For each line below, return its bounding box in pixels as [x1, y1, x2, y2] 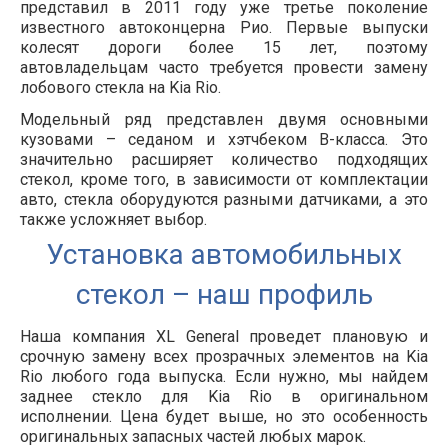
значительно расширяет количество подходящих [20, 150, 428, 170]
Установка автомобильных [46, 238, 402, 272]
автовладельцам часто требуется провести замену [20, 58, 428, 78]
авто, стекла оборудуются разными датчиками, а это [20, 190, 428, 210]
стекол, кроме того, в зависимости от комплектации [20, 170, 428, 190]
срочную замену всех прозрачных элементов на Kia [20, 347, 428, 367]
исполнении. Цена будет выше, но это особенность [20, 407, 428, 427]
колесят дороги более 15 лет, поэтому [20, 38, 428, 58]
